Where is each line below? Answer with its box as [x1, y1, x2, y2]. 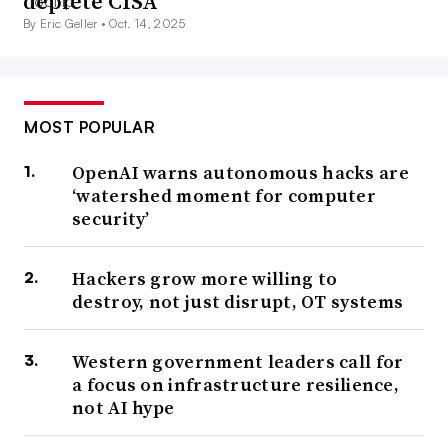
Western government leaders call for [72, 349, 404, 375]
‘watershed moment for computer [72, 183, 376, 209]
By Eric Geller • [23, 16, 110, 32]
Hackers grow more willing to [72, 266, 338, 292]
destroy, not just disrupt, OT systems [72, 289, 404, 315]
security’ [72, 206, 150, 232]
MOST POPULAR [24, 117, 155, 138]
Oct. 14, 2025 [109, 16, 186, 32]
